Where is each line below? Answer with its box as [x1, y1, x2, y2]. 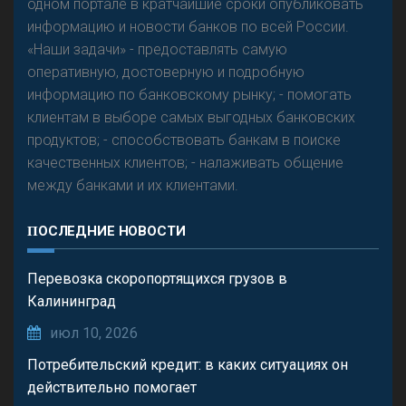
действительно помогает [27, 379, 197, 397]
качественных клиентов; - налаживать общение [27, 154, 343, 172]
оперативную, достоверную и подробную [27, 63, 304, 82]
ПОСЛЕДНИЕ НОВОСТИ [37, 223, 186, 240]
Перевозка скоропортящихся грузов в [27, 270, 287, 288]
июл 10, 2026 [50, 324, 138, 343]
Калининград [27, 293, 116, 311]
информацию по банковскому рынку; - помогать [27, 86, 352, 104]
